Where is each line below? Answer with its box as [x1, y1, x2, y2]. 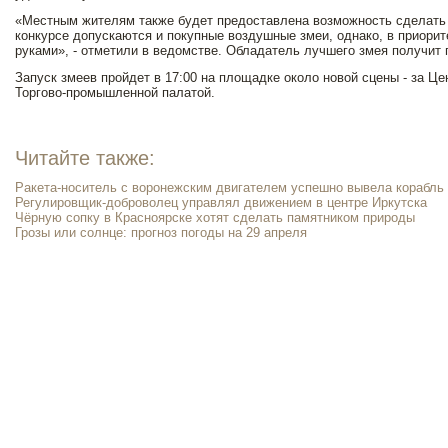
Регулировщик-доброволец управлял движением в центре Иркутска [15, 195, 427, 210]
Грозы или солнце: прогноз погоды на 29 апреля [15, 225, 307, 240]
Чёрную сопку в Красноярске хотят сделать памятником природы [15, 210, 415, 225]
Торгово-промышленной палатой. [15, 85, 215, 100]
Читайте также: [15, 147, 155, 169]
